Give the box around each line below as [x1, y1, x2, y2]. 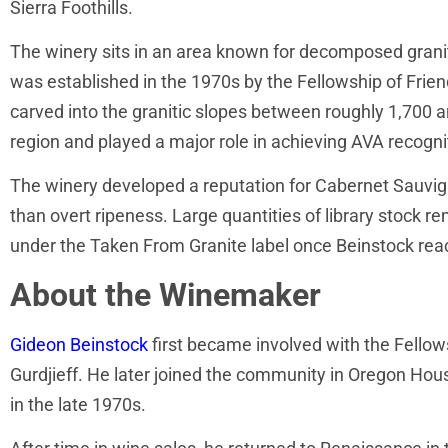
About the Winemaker [10, 275, 321, 314]
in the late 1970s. [10, 393, 150, 415]
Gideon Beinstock [10, 333, 148, 355]
